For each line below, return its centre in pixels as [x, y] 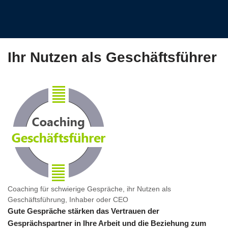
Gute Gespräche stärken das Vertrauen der [83, 211]
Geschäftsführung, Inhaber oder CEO [68, 200]
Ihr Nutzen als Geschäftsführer [112, 57]
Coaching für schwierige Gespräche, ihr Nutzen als [89, 189]
